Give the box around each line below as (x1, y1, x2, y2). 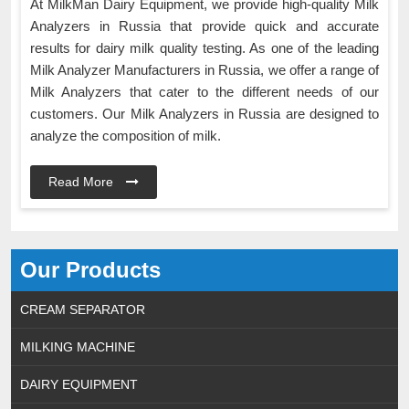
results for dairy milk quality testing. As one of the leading (30, 40, 379, 57)
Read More (48, 174, 117, 190)
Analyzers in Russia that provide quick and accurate (30, 18, 379, 35)
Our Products (20, 257, 161, 283)
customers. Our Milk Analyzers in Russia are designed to (30, 106, 379, 122)
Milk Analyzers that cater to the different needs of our (30, 84, 379, 100)
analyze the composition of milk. (30, 128, 225, 144)
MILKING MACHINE (20, 340, 135, 355)
